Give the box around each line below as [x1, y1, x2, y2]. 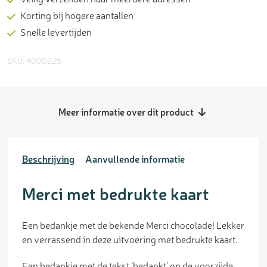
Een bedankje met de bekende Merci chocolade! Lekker [22, 218, 244, 232]
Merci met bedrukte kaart [22, 182, 209, 205]
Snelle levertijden [20, 25, 92, 39]
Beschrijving [22, 152, 74, 166]
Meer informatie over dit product [58, 105, 195, 119]
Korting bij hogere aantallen [20, 8, 133, 22]
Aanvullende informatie [85, 152, 185, 166]
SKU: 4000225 [7, 55, 61, 66]
